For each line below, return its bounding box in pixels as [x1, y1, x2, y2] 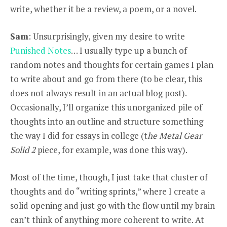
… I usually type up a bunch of [71, 44, 187, 56]
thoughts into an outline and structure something [10, 115, 203, 127]
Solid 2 [10, 143, 37, 156]
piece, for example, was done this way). [37, 143, 187, 156]
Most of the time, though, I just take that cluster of [10, 171, 208, 183]
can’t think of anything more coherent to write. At [10, 213, 204, 225]
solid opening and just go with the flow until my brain [10, 199, 215, 211]
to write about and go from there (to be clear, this [10, 72, 202, 85]
